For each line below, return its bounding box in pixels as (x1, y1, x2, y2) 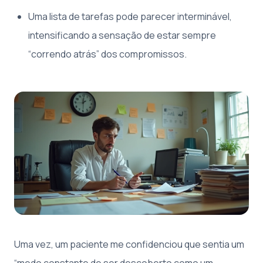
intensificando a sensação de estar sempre (28, 28, 216, 42)
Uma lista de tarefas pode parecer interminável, (28, 9, 232, 23)
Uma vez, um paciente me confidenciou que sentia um (14, 238, 244, 251)
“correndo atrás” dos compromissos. (28, 47, 187, 60)
